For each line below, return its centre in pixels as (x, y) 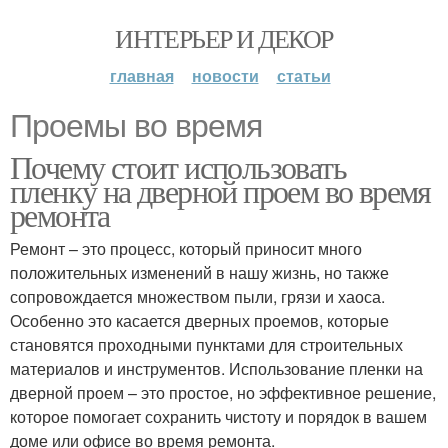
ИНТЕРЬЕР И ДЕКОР (224, 38)
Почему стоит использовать (178, 166)
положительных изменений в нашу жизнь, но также (199, 272)
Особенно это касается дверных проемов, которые (199, 320)
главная (141, 75)
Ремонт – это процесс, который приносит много (186, 248)
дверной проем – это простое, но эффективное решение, (223, 392)
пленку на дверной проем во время (220, 190)
